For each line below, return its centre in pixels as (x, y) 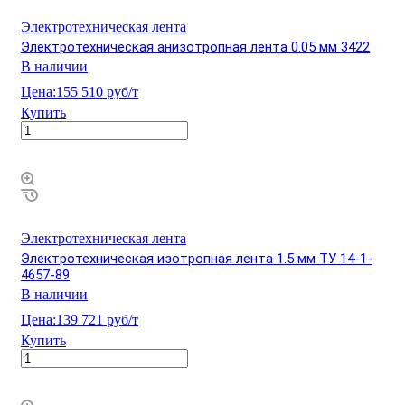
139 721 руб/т (97, 320)
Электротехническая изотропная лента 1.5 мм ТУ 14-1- (197, 259)
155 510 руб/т (97, 92)
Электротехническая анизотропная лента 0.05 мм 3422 (195, 47)
